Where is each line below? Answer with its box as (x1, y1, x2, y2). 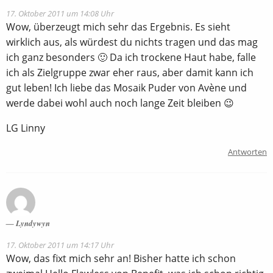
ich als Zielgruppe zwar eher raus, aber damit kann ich (6, 65, 253, 79)
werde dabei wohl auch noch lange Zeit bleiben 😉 (6, 96, 234, 110)
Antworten (228, 146, 267, 157)
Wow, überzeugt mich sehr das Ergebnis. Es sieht (6, 19, 230, 34)
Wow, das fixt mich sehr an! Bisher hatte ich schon (6, 251, 236, 265)
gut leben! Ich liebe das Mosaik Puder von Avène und (6, 80, 247, 94)
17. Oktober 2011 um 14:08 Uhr (6, 7, 114, 19)
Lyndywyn (16, 217, 50, 229)
